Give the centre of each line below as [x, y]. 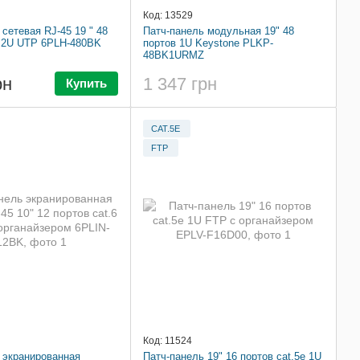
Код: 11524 [168, 341]
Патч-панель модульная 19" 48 [219, 31]
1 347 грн [180, 84]
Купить [86, 84]
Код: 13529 [168, 16]
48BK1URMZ [174, 55]
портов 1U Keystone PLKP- [208, 43]
